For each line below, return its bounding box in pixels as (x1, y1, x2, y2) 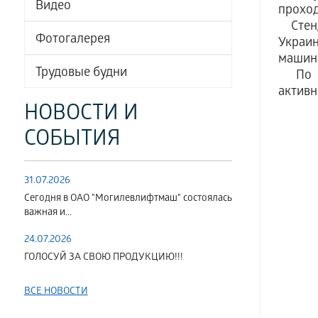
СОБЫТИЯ (23, 128, 121, 153)
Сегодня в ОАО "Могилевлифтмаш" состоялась (23, 193, 232, 205)
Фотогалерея (35, 33, 110, 48)
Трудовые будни (35, 66, 127, 81)
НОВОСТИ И (23, 102, 138, 128)
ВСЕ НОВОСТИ (23, 286, 88, 298)
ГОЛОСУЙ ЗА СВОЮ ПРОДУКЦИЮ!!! (23, 252, 183, 264)
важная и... (23, 207, 72, 219)
